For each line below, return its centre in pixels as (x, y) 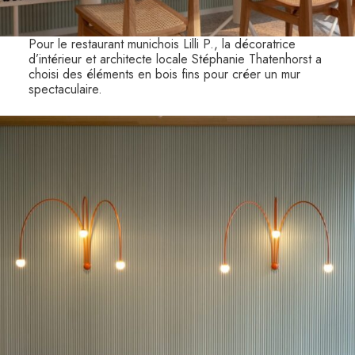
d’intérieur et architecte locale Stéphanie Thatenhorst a (175, 59)
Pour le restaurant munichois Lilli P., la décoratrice (162, 44)
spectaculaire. (65, 89)
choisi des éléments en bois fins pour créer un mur (164, 74)
